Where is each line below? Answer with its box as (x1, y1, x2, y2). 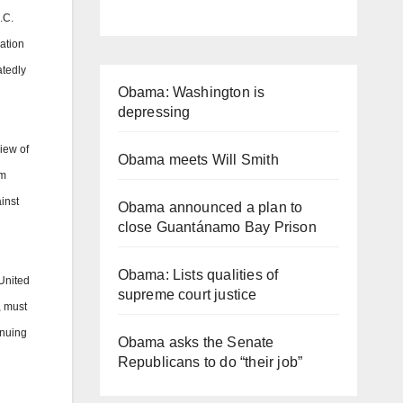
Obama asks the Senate (117, 334, 274, 350)
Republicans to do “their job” (117, 354, 303, 370)
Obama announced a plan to (117, 199, 303, 215)
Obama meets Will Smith (117, 151, 279, 167)
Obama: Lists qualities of (117, 266, 279, 282)
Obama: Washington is (117, 84, 265, 100)
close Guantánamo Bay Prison (117, 219, 317, 235)
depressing (117, 103, 191, 120)
